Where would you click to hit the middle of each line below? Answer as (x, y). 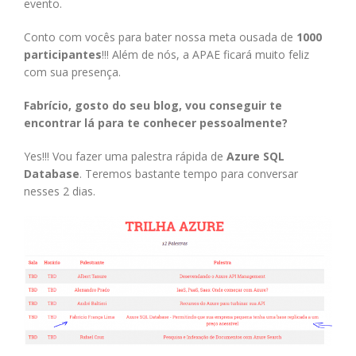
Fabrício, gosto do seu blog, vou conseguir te (153, 105)
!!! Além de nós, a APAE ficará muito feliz (205, 54)
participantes (63, 54)
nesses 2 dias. (60, 191)
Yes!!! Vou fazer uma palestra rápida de (125, 156)
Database (52, 173)
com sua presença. (72, 72)
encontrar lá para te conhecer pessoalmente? (156, 122)
